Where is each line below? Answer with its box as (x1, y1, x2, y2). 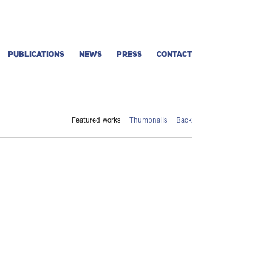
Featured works (72, 117, 120, 124)
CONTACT (157, 50, 192, 59)
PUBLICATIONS (8, 50, 64, 59)
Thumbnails (129, 117, 167, 124)
